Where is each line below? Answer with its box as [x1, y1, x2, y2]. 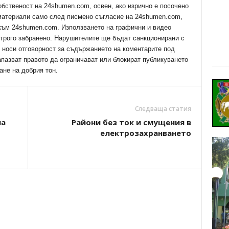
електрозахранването [100, 128, 191, 138]
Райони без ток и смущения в [71, 117, 191, 127]
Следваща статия [134, 104, 191, 113]
